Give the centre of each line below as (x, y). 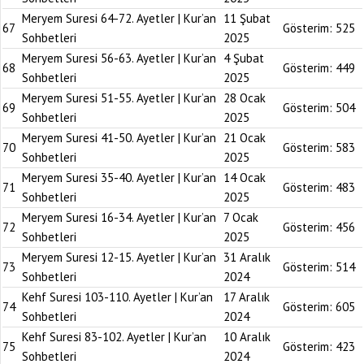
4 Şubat (244, 58)
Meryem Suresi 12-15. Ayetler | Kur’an (119, 257)
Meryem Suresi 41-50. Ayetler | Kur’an (119, 138)
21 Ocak (245, 138)
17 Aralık (247, 297)
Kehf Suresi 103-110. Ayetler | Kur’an (117, 297)
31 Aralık (247, 257)
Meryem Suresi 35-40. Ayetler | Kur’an (119, 178)
